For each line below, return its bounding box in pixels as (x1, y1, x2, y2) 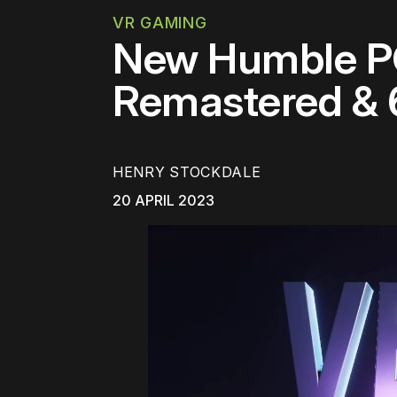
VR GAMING (113, 13, 207, 32)
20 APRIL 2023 (113, 191, 214, 210)
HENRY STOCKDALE (113, 163, 261, 182)
